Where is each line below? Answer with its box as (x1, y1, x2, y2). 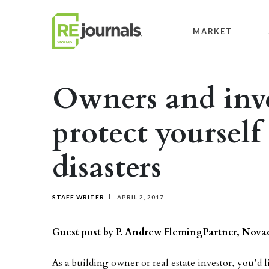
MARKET (193, 26, 232, 36)
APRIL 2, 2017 (115, 193, 164, 201)
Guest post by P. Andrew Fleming (52, 226, 203, 239)
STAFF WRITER (52, 193, 104, 201)
